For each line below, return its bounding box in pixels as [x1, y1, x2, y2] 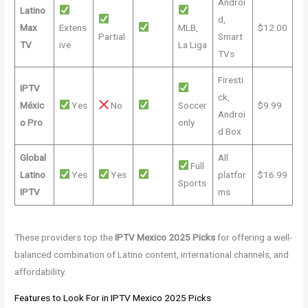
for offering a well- [215, 231, 293, 243]
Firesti [217, 74, 243, 85]
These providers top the [14, 231, 115, 243]
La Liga [177, 38, 207, 50]
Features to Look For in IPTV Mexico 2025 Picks [14, 292, 212, 304]
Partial [98, 30, 125, 42]
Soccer [177, 99, 207, 111]
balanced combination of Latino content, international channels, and [14, 248, 289, 260]
